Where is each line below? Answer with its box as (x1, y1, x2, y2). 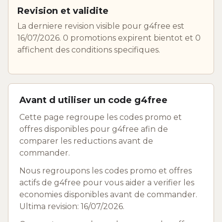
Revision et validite (17, 5, 109, 16)
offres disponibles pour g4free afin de (19, 124, 168, 134)
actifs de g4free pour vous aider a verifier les (19, 177, 194, 187)
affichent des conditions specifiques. (17, 45, 160, 55)
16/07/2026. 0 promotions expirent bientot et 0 (17, 33, 201, 43)
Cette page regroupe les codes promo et (19, 112, 182, 122)
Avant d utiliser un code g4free (19, 94, 167, 106)
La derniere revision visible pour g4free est (17, 21, 184, 31)
